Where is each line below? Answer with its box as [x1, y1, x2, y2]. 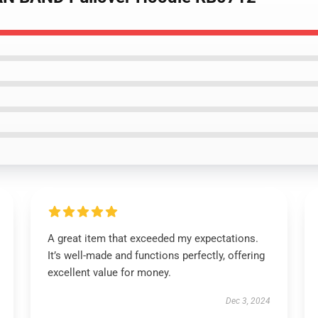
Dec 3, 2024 [226, 296, 271, 306]
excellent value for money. [47, 266, 171, 279]
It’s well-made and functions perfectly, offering [47, 249, 265, 262]
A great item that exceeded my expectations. [47, 232, 258, 245]
